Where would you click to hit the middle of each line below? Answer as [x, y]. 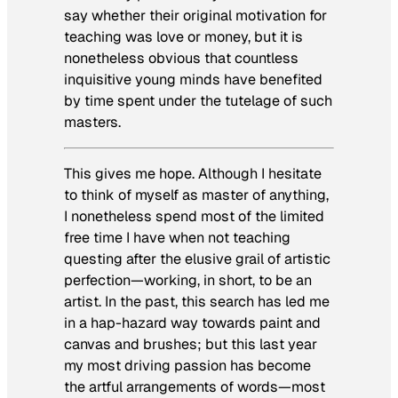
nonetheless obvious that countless [181, 58]
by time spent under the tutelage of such [198, 100]
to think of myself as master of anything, [196, 195]
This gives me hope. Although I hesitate [193, 174]
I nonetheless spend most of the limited [194, 217]
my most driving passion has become [187, 366]
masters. [92, 122]
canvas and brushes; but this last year [191, 345]
